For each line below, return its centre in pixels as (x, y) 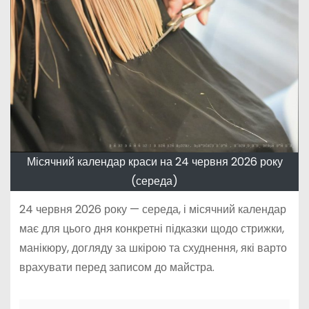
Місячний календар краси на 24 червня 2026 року (154, 161)
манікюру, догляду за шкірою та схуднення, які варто (153, 248)
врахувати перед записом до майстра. (117, 267)
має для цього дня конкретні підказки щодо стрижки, (151, 228)
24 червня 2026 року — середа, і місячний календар (152, 209)
